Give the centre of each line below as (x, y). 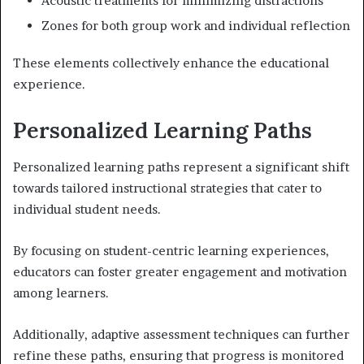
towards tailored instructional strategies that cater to (167, 188)
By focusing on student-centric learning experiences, (171, 250)
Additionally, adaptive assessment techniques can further (181, 334)
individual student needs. (87, 209)
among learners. (61, 292)
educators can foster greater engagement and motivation (180, 271)
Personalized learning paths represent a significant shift (181, 167)
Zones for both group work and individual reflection (196, 26)
